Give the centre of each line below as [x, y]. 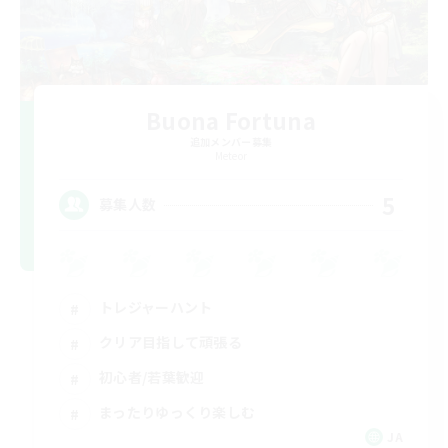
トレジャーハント [156, 307]
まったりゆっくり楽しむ [177, 412]
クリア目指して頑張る [170, 342]
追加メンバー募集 [231, 141]
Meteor [231, 155]
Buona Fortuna [231, 119]
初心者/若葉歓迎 [152, 377]
